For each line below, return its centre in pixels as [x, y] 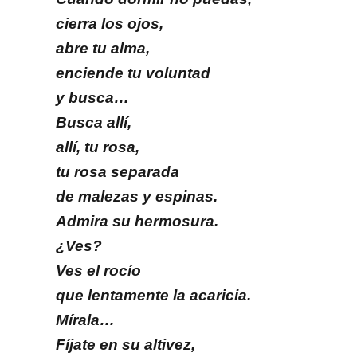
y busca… [92, 98]
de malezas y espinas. [137, 197]
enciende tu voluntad [133, 73]
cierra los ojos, [110, 24]
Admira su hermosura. [137, 222]
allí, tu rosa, [98, 147]
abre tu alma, [103, 49]
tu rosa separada [118, 172]
